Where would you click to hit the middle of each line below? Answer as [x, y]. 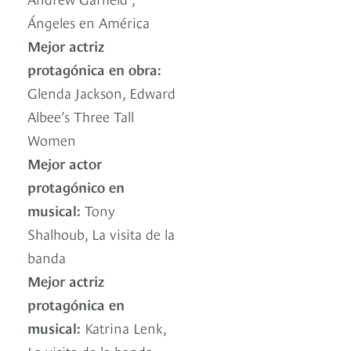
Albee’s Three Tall [81, 116]
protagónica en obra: [94, 69]
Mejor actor [65, 163]
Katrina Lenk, [123, 327]
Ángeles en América [89, 22]
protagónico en [76, 186]
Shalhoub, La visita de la [101, 233]
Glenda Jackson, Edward [101, 92]
